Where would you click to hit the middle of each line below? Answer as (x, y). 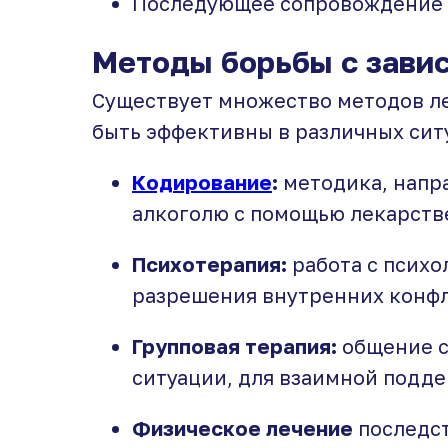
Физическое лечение (245, 428)
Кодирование (202, 182)
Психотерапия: (209, 264)
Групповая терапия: (234, 346)
